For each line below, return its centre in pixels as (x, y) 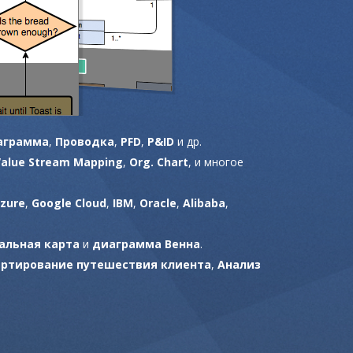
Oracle (158, 203)
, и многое (216, 162)
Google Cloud (69, 203)
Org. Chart (159, 162)
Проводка (85, 141)
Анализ (239, 264)
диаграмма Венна (146, 243)
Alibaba (204, 203)
